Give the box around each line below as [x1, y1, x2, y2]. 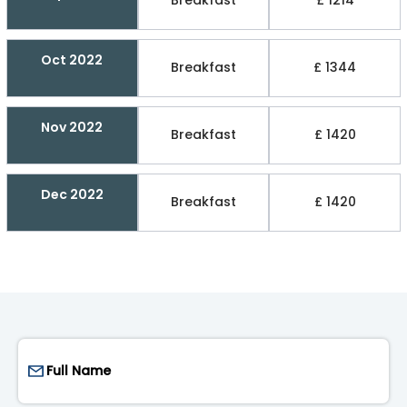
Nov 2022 [41, 117, 104, 136]
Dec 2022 [40, 184, 104, 203]
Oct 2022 [41, 50, 104, 69]
